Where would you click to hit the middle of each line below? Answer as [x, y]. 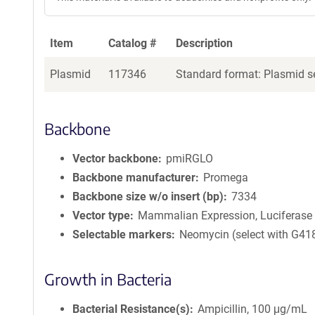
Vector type [101, 216]
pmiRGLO [190, 159]
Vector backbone [115, 159]
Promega [226, 178]
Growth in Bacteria [108, 279]
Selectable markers [122, 234]
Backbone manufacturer [134, 178]
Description [204, 43]
